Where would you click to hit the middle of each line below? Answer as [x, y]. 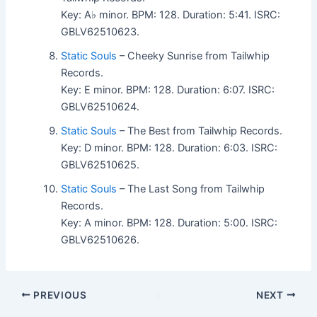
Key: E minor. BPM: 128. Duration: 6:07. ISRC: [168, 90]
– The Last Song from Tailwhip [191, 189]
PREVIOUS [59, 295]
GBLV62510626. [100, 240]
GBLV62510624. [100, 106]
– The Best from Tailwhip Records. [200, 131]
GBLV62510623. [100, 31]
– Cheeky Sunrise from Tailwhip [194, 56]
